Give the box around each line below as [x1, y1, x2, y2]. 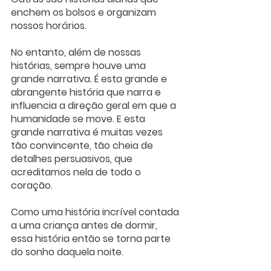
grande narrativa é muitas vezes [11, 125, 165, 139]
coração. [11, 178, 55, 192]
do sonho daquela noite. [11, 244, 126, 259]
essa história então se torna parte [11, 231, 173, 246]
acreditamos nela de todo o [11, 165, 143, 179]
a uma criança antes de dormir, [11, 218, 160, 232]
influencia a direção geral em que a [11, 98, 178, 113]
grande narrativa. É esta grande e [11, 71, 169, 86]
